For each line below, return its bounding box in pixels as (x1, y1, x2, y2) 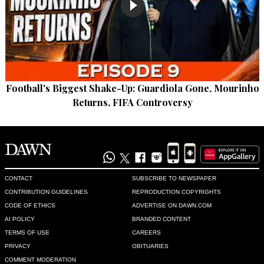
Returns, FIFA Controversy (72, 96, 193, 109)
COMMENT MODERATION (5, 256, 76, 263)
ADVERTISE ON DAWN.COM (132, 202, 212, 209)
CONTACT (5, 174, 32, 181)
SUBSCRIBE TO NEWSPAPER (132, 174, 216, 181)
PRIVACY (5, 242, 31, 249)
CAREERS (132, 229, 161, 236)
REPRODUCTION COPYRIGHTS (132, 188, 221, 195)
